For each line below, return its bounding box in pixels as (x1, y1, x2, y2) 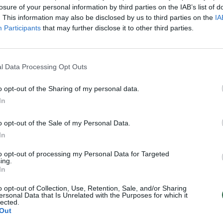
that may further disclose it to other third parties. (41, 24, 194, 32)
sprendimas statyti (6, 143, 89, 156)
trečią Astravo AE (6, 155, 82, 168)
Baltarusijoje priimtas (6, 131, 99, 144)
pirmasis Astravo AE (123, 143, 210, 156)
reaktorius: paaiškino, (123, 155, 216, 168)
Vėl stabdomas (123, 131, 189, 144)
